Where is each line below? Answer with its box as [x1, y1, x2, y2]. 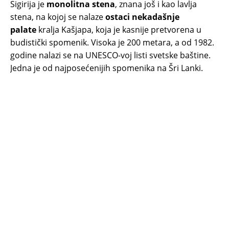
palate [10, 24, 36, 36]
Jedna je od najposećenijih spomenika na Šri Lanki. [10, 62, 203, 74]
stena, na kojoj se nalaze [10, 11, 105, 23]
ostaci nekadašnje [105, 11, 179, 23]
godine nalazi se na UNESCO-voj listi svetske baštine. [10, 50, 211, 61]
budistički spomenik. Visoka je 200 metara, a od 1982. [10, 37, 214, 49]
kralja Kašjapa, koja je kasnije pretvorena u [36, 24, 201, 36]
